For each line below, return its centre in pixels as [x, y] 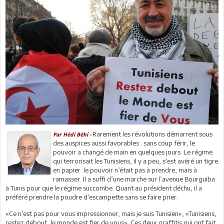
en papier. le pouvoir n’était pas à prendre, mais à [125, 170]
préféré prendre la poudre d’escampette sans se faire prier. [92, 197]
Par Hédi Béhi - [72, 134]
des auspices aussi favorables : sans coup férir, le [124, 143]
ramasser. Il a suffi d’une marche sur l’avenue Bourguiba [135, 179]
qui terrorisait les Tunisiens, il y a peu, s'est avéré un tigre [136, 161]
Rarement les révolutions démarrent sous [152, 134]
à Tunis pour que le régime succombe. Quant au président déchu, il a [104, 188]
